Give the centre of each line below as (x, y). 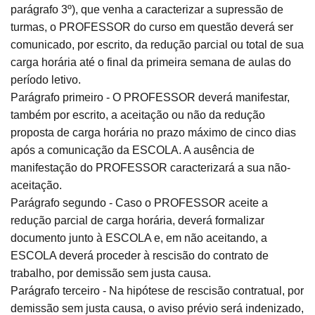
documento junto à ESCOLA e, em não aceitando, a (139, 238)
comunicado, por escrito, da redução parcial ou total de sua (157, 45)
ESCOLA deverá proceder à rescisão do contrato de (140, 256)
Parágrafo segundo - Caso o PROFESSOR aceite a (139, 203)
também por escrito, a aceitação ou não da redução (138, 115)
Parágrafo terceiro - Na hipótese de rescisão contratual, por (157, 291)
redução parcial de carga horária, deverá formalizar (137, 221)
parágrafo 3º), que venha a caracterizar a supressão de (147, 10)
